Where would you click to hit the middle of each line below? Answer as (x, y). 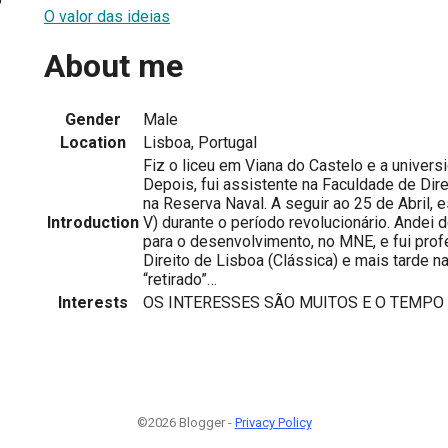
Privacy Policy (273, 422)
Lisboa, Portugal (200, 142)
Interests (93, 302)
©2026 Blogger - (185, 422)
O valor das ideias (107, 16)
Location (93, 142)
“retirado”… (180, 279)
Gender (93, 119)
